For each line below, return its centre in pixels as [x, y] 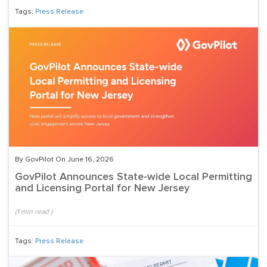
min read [35, 212]
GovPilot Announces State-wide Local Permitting [133, 177]
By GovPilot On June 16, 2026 [64, 160]
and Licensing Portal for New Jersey [102, 189]
